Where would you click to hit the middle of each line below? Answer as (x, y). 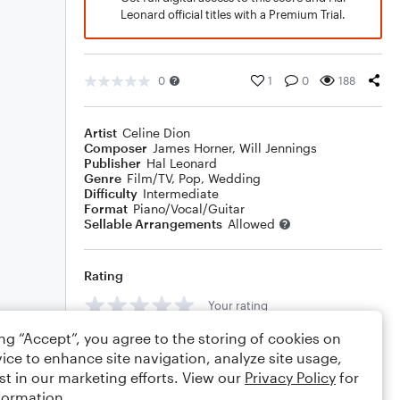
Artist (100, 133)
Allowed (251, 224)
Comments (117, 345)
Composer (116, 148)
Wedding (234, 178)
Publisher (112, 163)
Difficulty (111, 193)
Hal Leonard (182, 163)
